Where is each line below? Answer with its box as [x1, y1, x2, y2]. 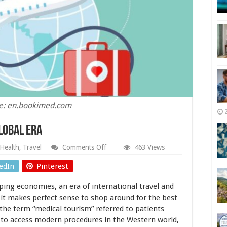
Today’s [106, 175, 129, 183]
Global [106, 183, 125, 192]
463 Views [135, 143, 165, 152]
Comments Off [62, 143, 106, 152]
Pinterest [36, 162, 68, 171]
